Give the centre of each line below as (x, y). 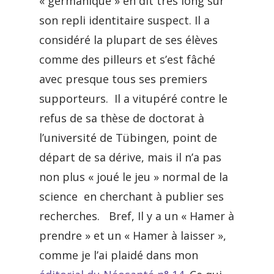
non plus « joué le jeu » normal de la (134, 177)
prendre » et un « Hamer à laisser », (133, 235)
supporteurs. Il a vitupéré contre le (133, 98)
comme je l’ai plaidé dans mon (119, 255)
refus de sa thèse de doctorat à (122, 118)
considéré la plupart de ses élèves (128, 40)
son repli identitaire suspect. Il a (124, 20)
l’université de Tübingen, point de (128, 138)
